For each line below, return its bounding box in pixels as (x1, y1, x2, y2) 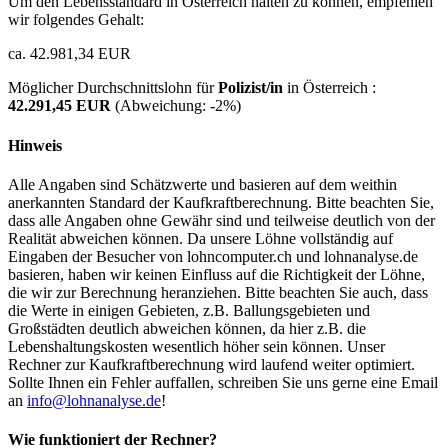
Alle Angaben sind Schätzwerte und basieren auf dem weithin (8, 175, 397, 193)
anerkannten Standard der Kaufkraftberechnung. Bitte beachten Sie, (8, 193, 434, 211)
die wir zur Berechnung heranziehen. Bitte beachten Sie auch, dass (8, 283, 428, 301)
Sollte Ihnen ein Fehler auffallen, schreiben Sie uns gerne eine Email (8, 373, 438, 391)
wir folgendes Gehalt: (8, 11, 144, 29)
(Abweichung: (115, 97, 210, 115)
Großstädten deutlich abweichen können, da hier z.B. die (8, 319, 366, 337)
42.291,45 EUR (8, 97, 115, 115)
